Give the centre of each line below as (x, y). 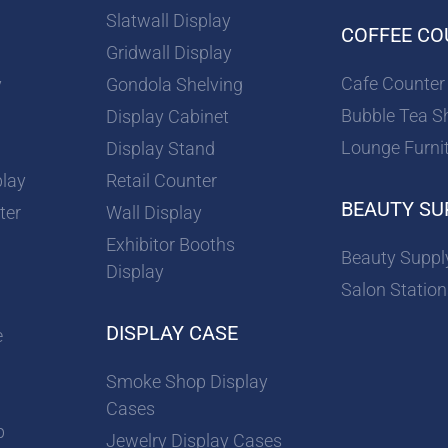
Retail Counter (162, 181)
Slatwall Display (169, 21)
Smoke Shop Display (187, 382)
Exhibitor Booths (171, 245)
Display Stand (161, 149)
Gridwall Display (169, 53)
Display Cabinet (168, 117)
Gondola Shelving (175, 85)
